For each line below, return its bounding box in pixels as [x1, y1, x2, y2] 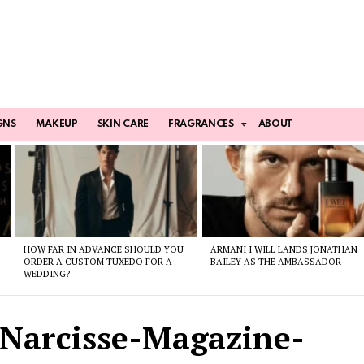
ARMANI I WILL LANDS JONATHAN [210, 243, 358, 255]
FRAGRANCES [167, 119, 234, 130]
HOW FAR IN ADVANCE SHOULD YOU [23, 243, 184, 255]
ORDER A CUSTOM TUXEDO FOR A [23, 255, 172, 267]
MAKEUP [35, 119, 78, 130]
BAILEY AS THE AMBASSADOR [210, 255, 342, 267]
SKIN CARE [97, 119, 149, 130]
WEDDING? [23, 267, 70, 279]
